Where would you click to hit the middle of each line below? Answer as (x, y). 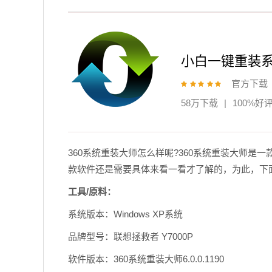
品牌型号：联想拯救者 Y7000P (130, 236)
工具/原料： (92, 192)
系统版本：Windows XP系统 (125, 214)
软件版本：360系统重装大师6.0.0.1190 (146, 259)
